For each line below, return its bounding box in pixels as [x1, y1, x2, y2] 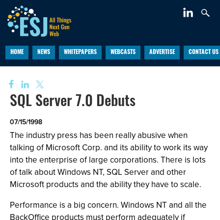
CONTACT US [188, 50, 219, 55]
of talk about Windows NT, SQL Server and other [10, 166, 186, 178]
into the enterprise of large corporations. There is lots [10, 154, 206, 166]
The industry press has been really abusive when [10, 129, 188, 141]
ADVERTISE [149, 50, 175, 55]
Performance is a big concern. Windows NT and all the [10, 199, 207, 211]
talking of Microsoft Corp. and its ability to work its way [10, 141, 208, 154]
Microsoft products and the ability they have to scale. [10, 178, 201, 191]
